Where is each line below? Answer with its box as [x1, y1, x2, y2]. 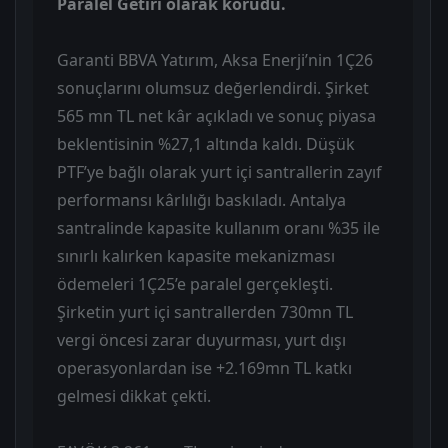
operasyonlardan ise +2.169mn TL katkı [57, 356, 352, 379]
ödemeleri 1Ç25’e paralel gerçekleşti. [57, 272, 333, 295]
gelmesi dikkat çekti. [57, 384, 211, 407]
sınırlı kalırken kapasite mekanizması [57, 244, 335, 267]
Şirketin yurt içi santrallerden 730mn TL [57, 300, 353, 323]
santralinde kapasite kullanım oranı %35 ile [57, 216, 380, 239]
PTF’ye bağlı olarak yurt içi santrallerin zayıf [57, 160, 382, 183]
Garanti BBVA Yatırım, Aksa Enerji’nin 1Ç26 [57, 48, 373, 71]
